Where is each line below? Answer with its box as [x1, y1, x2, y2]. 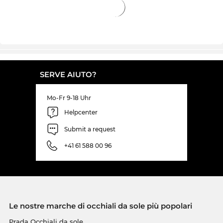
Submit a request [64, 125, 115, 133]
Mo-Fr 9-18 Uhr [47, 94, 91, 102]
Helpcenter [64, 109, 98, 116]
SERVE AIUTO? [40, 69, 97, 79]
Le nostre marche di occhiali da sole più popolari [8, 201, 192, 211]
